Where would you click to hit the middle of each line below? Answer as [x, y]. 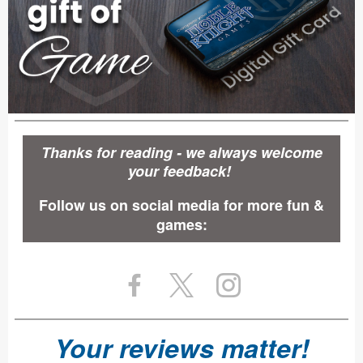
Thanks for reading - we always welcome [181, 152]
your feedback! [181, 171]
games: [181, 224]
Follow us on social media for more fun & [181, 205]
